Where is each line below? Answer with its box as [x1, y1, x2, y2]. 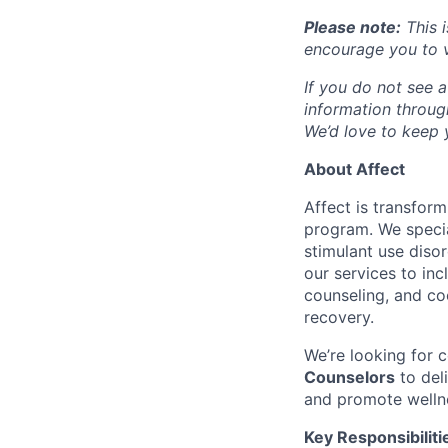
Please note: [304, 17, 401, 37]
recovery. [304, 307, 374, 327]
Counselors [304, 367, 395, 387]
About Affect [304, 159, 405, 179]
